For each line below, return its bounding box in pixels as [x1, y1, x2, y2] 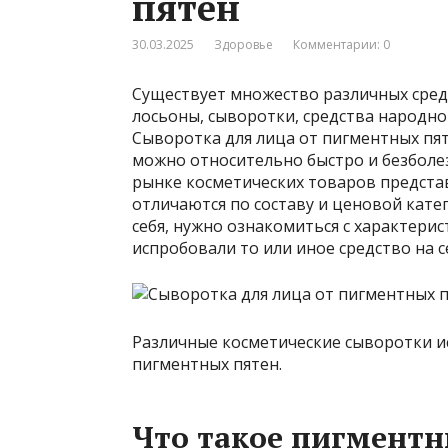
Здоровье [214, 36, 273, 54]
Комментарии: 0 [293, 36, 390, 54]
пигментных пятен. [132, 353, 282, 376]
